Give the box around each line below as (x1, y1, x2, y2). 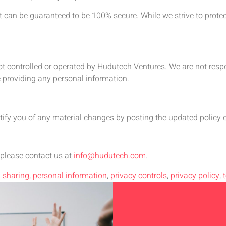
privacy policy (171, 169, 219, 182)
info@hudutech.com (74, 150, 146, 162)
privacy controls (110, 169, 167, 182)
